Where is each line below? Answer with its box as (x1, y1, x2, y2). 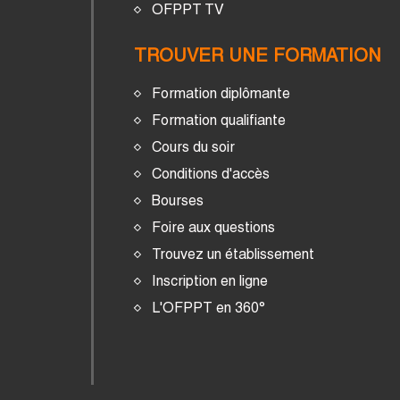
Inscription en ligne (152, 271, 268, 289)
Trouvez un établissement (152, 245, 314, 262)
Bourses (152, 191, 204, 209)
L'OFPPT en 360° (152, 298, 265, 316)
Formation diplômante (152, 84, 290, 102)
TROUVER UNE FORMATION (134, 44, 381, 66)
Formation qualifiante (152, 111, 286, 129)
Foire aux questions (152, 218, 275, 236)
